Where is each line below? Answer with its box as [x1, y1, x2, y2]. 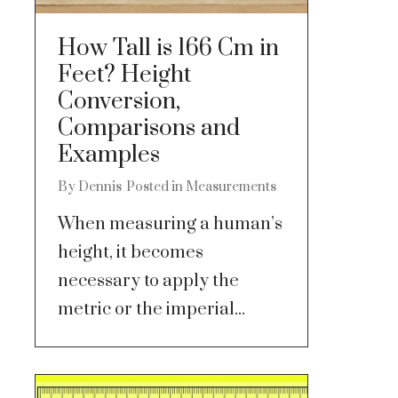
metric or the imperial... [57, 298, 245, 321]
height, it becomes [57, 241, 203, 264]
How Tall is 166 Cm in [57, 33, 279, 63]
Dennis [77, 178, 122, 195]
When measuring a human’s [57, 212, 283, 235]
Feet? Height [57, 60, 191, 90]
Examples [57, 139, 160, 170]
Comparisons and [57, 113, 240, 143]
